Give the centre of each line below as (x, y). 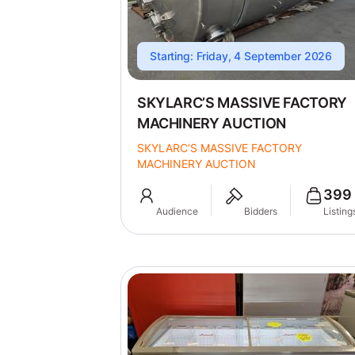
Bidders (260, 211)
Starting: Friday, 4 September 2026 (241, 56)
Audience (177, 211)
